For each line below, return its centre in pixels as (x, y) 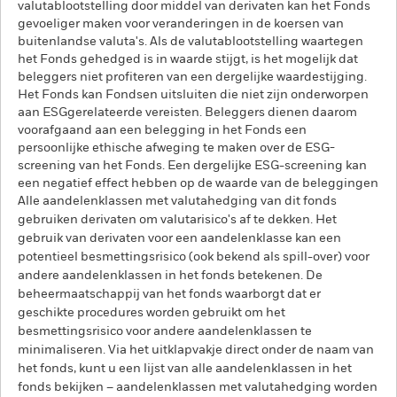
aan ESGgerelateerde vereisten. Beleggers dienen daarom (187, 113)
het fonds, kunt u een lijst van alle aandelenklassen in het (185, 369)
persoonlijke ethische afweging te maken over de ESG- (176, 148)
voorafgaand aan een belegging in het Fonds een (162, 130)
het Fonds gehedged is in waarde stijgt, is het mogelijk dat (188, 59)
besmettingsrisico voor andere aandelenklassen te (165, 331)
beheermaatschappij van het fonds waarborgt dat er (169, 294)
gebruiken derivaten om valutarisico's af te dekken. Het (177, 220)
